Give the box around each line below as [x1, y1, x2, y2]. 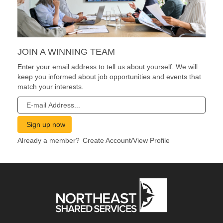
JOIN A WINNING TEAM [17, 46, 115, 57]
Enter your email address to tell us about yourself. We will [17, 62, 198, 71]
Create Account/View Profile [83, 136, 170, 144]
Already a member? [17, 136, 80, 144]
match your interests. [17, 82, 84, 91]
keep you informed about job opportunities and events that [17, 72, 201, 81]
